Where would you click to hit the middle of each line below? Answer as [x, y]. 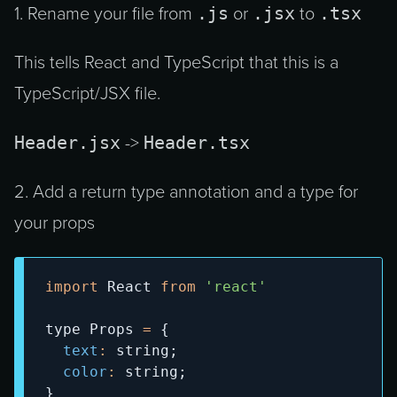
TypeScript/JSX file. [87, 94]
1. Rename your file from [105, 14]
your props [54, 223]
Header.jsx [67, 143]
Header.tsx [197, 143]
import [72, 286]
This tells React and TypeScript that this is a [176, 63]
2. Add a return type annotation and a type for [186, 192]
